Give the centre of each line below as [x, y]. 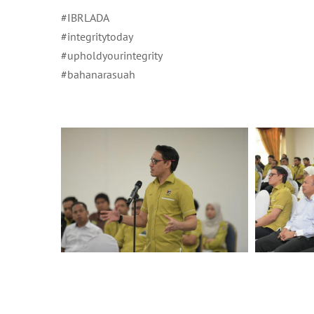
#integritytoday [97, 37]
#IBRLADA [85, 18]
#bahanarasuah [98, 75]
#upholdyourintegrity [112, 56]
